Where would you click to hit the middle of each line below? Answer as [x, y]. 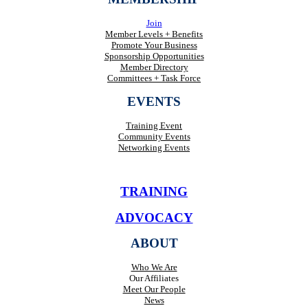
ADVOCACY [154, 217]
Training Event [154, 126]
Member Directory [154, 67]
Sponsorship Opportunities [154, 56]
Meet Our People [154, 289]
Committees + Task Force [154, 78]
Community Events [154, 137]
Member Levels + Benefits [154, 34]
